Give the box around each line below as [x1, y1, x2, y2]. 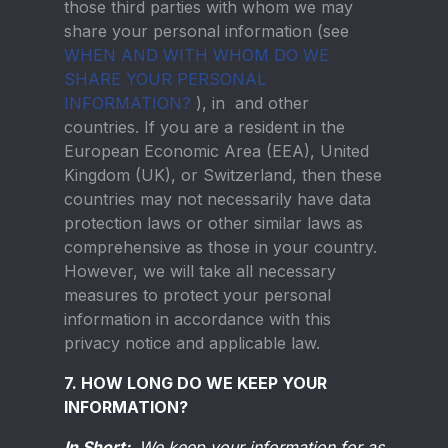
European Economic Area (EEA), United [64, 141, 369, 161]
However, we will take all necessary [64, 261, 336, 281]
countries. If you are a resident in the [64, 117, 345, 137]
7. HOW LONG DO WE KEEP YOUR [64, 373, 327, 393]
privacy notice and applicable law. [64, 333, 320, 353]
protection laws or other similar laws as [64, 213, 363, 233]
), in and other [191, 93, 309, 113]
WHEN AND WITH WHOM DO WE [64, 45, 329, 65]
